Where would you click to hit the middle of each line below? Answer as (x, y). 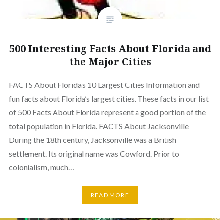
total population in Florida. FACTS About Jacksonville (98, 126)
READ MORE (110, 195)
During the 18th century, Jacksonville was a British (92, 140)
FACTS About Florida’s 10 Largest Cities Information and (104, 85)
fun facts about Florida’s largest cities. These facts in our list (109, 99)
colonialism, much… (41, 167)
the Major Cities (110, 62)
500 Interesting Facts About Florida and (110, 49)
